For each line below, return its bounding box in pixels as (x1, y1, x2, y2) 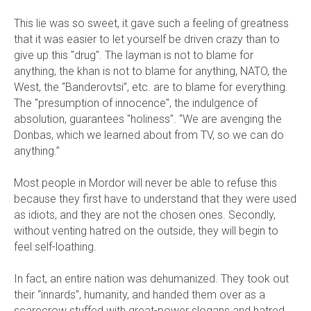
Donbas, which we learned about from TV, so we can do (14, 128, 284, 142)
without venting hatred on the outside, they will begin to (14, 224, 278, 238)
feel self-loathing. (14, 240, 96, 254)
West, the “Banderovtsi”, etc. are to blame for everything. (14, 81, 288, 94)
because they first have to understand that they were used (14, 192, 296, 206)
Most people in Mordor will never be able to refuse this (14, 176, 277, 190)
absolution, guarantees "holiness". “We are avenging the (14, 112, 282, 126)
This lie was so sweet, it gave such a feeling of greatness (14, 17, 289, 31)
